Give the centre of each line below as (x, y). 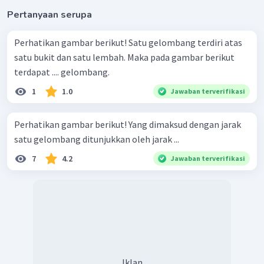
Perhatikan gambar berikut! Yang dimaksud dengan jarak (71, 124)
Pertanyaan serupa (49, 14)
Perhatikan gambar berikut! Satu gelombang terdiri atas (71, 42)
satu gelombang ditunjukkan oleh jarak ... (97, 139)
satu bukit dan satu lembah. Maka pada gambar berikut (124, 57)
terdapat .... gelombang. (62, 72)
